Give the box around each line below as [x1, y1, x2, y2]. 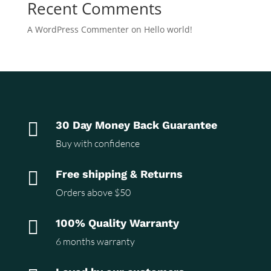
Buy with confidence [55, 137, 140, 150]
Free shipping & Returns [55, 168, 183, 181]
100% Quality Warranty [55, 217, 179, 230]
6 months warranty [55, 235, 135, 248]
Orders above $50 [55, 186, 131, 199]
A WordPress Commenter [27, 24, 129, 36]
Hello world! [143, 24, 192, 36]
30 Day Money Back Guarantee [55, 119, 217, 132]
